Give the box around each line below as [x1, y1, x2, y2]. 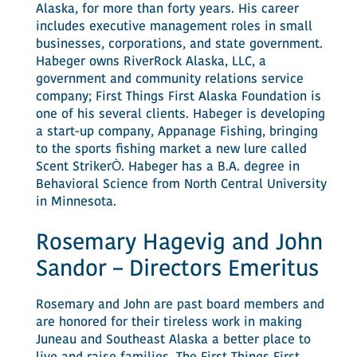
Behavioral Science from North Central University [35, 178, 327, 191]
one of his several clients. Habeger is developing [35, 108, 325, 121]
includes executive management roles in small [35, 21, 312, 33]
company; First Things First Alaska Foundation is [35, 91, 321, 104]
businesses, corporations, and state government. [35, 38, 323, 51]
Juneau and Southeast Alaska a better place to [35, 334, 311, 347]
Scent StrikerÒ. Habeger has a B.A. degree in [35, 161, 300, 174]
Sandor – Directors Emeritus [35, 259, 319, 281]
